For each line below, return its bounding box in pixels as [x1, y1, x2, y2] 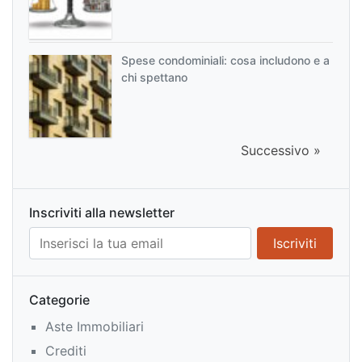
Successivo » [241, 141, 321, 158]
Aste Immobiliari [45, 318, 144, 335]
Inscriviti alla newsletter [29, 204, 175, 221]
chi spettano [121, 69, 187, 84]
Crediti [45, 342, 86, 359]
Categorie [29, 291, 90, 308]
